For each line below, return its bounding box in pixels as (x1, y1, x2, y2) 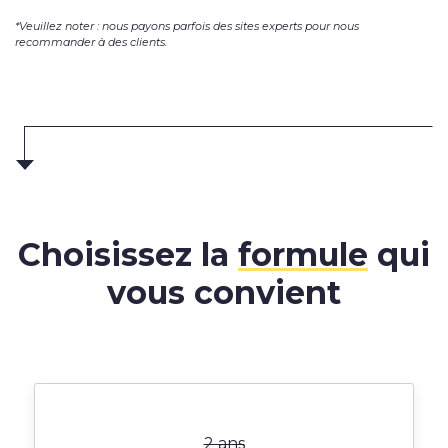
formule (238, 235, 368, 275)
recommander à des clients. (15, 35, 167, 50)
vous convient (107, 273, 341, 313)
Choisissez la (18, 235, 238, 275)
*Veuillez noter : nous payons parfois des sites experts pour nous (15, 19, 359, 34)
